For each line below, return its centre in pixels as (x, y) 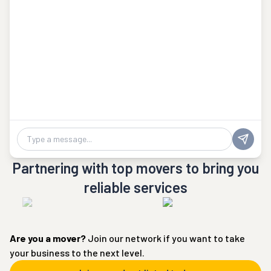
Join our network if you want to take (165, 238)
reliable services (135, 187)
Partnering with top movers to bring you (135, 168)
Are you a (31, 238)
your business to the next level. (77, 253)
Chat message (45, 145)
